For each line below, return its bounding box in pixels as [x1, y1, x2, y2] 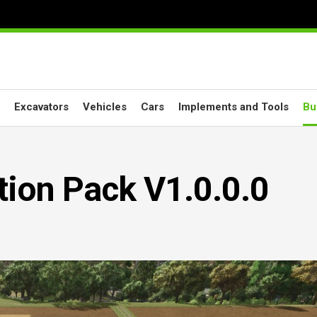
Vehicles [83, 100, 127, 113]
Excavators [14, 100, 69, 113]
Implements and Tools [178, 100, 289, 113]
